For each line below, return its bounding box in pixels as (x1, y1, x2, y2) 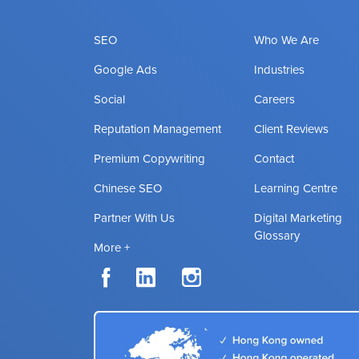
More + (94, 238, 130, 256)
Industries (254, 60, 305, 79)
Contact (254, 149, 294, 167)
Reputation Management (94, 119, 221, 138)
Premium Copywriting (94, 149, 205, 167)
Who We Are (254, 30, 319, 49)
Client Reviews (254, 119, 329, 138)
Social (94, 90, 125, 108)
